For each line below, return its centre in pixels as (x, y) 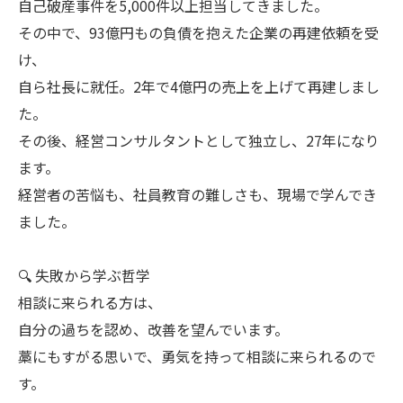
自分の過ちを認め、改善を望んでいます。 (153, 329)
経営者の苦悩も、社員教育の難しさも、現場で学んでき (197, 194)
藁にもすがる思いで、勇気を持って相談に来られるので (197, 356)
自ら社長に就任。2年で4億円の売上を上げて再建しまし (199, 86)
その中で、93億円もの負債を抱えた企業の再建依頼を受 (198, 32)
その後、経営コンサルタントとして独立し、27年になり (199, 140)
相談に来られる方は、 (90, 302)
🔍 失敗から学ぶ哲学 (84, 275)
